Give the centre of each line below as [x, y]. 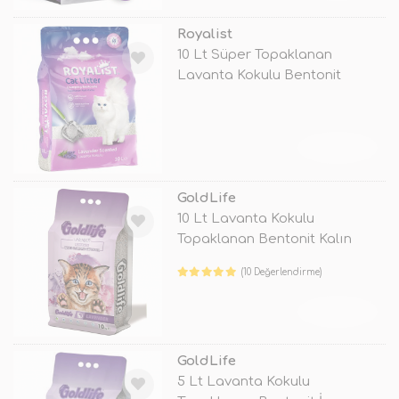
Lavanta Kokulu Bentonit [259, 76]
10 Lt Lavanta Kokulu [245, 218]
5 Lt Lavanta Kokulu [243, 381]
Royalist [204, 35]
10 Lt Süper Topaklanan [254, 55]
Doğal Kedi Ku [224, 96]
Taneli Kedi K [218, 259]
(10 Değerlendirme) [282, 272]
